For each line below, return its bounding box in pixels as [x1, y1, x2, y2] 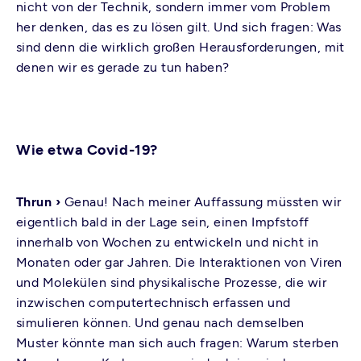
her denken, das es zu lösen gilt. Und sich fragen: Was [16, 19, 342, 35]
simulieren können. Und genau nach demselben [16, 315, 305, 330]
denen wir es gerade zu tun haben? [16, 60, 230, 75]
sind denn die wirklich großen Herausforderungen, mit [16, 39, 345, 55]
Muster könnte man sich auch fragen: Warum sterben [16, 335, 339, 351]
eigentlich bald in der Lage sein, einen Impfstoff [16, 214, 309, 230]
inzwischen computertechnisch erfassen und [16, 295, 291, 310]
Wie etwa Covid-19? [16, 141, 158, 159]
